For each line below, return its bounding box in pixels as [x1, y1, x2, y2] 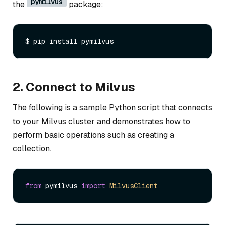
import [81, 181, 105, 190]
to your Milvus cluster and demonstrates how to [13, 116, 190, 127]
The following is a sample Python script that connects [13, 102, 212, 114]
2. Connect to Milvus [13, 79, 135, 95]
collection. [13, 143, 51, 154]
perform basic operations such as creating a [13, 130, 174, 141]
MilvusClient [109, 181, 158, 190]
